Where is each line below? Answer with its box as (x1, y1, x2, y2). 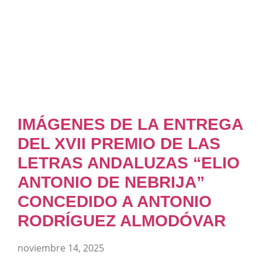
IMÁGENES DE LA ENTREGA (18, 115, 243, 133)
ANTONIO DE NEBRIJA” (18, 173, 205, 191)
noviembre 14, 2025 (18, 242, 104, 254)
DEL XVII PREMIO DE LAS (18, 135, 220, 153)
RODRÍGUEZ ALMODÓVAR (18, 212, 226, 230)
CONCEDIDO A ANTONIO (18, 192, 212, 211)
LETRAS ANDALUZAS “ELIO (18, 154, 240, 172)
